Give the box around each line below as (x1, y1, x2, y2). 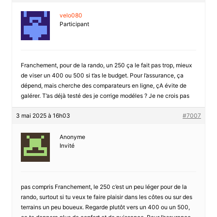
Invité (59, 141, 75, 149)
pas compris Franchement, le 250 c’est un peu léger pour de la (20, 183, 187, 190)
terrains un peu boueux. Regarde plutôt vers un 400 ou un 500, (20, 203, 190, 211)
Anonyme (59, 133, 85, 140)
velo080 (59, 11, 82, 19)
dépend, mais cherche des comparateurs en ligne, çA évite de (20, 81, 186, 89)
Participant (59, 20, 89, 28)
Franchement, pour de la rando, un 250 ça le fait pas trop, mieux (20, 61, 192, 69)
